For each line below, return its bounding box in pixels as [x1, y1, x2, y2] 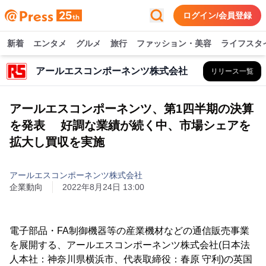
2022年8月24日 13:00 [62, 182, 144, 192]
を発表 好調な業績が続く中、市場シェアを [9, 119, 251, 132]
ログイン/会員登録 [183, 11, 252, 20]
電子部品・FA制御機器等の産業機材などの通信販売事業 [9, 226, 249, 236]
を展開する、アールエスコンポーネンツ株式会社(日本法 [9, 240, 250, 250]
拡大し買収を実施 [9, 135, 104, 148]
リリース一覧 [211, 66, 254, 75]
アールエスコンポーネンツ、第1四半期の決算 [9, 102, 254, 115]
